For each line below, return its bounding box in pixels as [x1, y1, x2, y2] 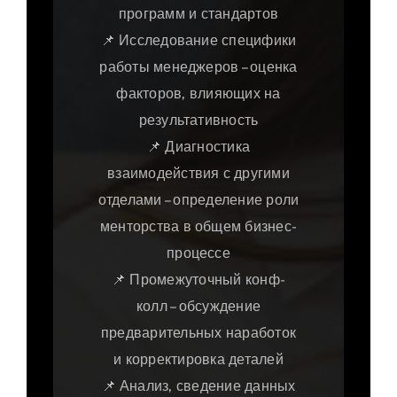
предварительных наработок [100, 324, 296, 342]
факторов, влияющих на [116, 85, 281, 103]
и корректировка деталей [113, 351, 284, 369]
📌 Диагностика [146, 138, 251, 156]
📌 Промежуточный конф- [111, 271, 286, 289]
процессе [167, 245, 230, 262]
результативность [138, 112, 259, 129]
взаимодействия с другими [107, 165, 290, 183]
